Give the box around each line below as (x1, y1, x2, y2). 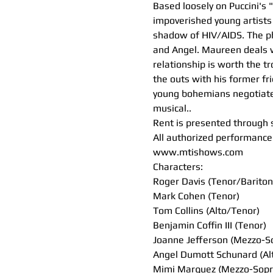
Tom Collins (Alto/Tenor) (152, 204, 260, 216)
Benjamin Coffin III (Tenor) (152, 219, 266, 231)
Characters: (152, 160, 203, 172)
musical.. (152, 102, 191, 114)
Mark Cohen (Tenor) (152, 190, 239, 202)
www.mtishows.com (152, 146, 243, 158)
